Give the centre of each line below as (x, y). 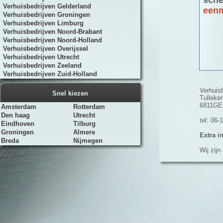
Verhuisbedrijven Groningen (46, 15)
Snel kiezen (70, 93)
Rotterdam (89, 107)
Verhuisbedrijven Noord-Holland (52, 40)
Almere (84, 132)
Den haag (15, 115)
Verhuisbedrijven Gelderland (46, 6)
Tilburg (84, 124)
